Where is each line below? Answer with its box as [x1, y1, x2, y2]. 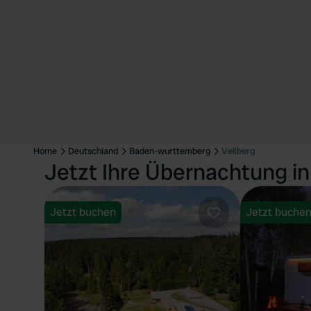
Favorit [212, 219, 249, 234]
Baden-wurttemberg [129, 145, 210, 157]
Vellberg [221, 145, 255, 157]
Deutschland [68, 145, 118, 157]
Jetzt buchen [50, 205, 116, 219]
